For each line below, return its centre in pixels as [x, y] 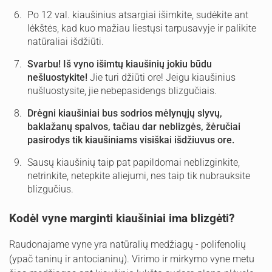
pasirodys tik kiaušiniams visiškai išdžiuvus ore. [131, 140]
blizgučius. [50, 189]
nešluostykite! [57, 77]
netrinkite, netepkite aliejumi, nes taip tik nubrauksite [139, 176]
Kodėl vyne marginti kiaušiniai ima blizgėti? [122, 218]
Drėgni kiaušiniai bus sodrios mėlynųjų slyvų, [125, 113]
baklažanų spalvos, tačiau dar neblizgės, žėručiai [134, 127]
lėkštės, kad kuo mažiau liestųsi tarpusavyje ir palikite [142, 28]
